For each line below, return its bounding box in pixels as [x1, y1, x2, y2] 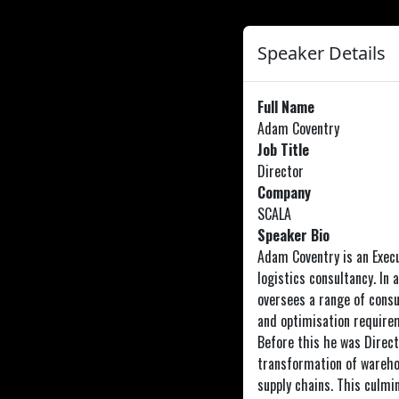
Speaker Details [257, 41, 386, 65]
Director [257, 160, 304, 182]
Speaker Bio [257, 224, 330, 246]
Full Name [257, 96, 314, 118]
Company [257, 182, 311, 203]
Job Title [257, 139, 309, 160]
